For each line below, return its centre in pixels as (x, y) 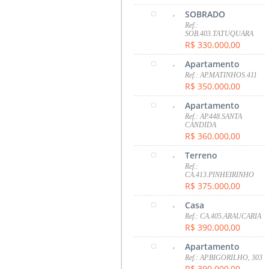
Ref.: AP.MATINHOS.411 (221, 75)
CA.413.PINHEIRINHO (220, 174)
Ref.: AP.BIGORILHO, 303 (224, 257)
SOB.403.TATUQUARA (219, 33)
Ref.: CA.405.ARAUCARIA (223, 216)
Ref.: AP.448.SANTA (214, 116)
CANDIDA (201, 125)
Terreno (201, 155)
